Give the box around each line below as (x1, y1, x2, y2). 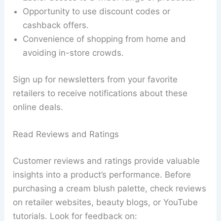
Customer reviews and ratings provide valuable (13, 155, 200, 166)
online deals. (13, 102, 64, 112)
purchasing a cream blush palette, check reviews (13, 183, 207, 193)
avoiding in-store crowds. (23, 48, 124, 58)
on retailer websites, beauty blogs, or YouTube (13, 197, 198, 207)
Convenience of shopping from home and (23, 34, 186, 44)
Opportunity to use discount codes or (23, 6, 171, 17)
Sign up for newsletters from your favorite (13, 74, 178, 84)
